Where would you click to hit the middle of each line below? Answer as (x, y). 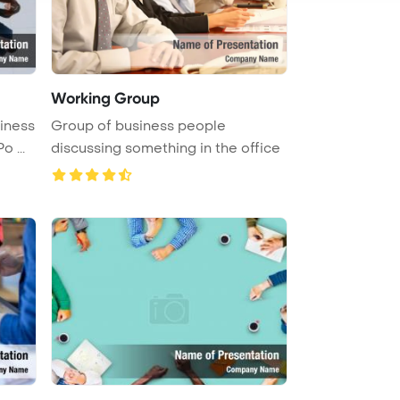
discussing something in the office (166, 148)
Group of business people (138, 125)
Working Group (105, 98)
